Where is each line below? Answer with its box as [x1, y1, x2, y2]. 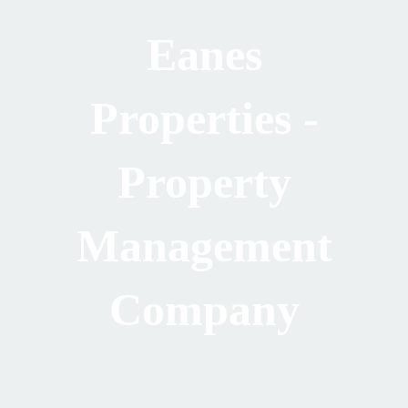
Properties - [89, 92, 319, 144]
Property [117, 156, 291, 208]
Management [76, 219, 332, 271]
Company [108, 283, 300, 335]
